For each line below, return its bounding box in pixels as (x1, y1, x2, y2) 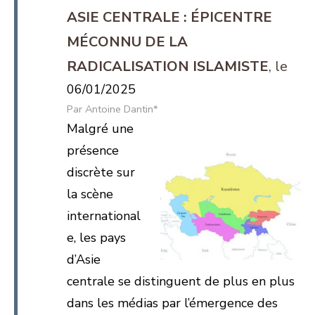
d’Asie (67, 251, 101, 268)
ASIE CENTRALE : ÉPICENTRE (67, 8, 272, 27)
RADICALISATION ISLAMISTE (67, 57, 269, 76)
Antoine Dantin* (85, 102, 157, 116)
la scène (67, 186, 113, 202)
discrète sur (67, 164, 135, 181)
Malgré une (67, 120, 134, 137)
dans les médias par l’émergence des (67, 295, 278, 311)
